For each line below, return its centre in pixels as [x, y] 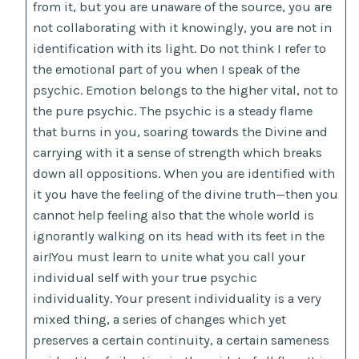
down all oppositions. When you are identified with [184, 174]
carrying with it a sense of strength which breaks [178, 153]
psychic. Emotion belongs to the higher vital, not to [186, 91]
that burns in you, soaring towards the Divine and [181, 132]
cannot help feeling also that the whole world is [174, 216]
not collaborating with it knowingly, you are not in [183, 28]
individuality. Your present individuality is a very [177, 299]
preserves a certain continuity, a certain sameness [182, 341]
